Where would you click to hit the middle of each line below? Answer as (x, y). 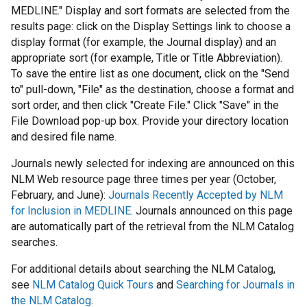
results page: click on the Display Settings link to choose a (151, 27)
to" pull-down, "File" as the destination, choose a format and (152, 90)
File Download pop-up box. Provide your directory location (150, 121)
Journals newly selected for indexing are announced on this (153, 164)
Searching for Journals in (235, 285)
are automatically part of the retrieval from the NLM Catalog (152, 227)
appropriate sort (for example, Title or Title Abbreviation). (147, 58)
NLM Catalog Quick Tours (93, 285)
